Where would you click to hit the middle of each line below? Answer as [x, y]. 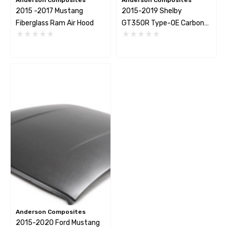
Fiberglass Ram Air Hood [55, 23]
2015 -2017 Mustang [49, 11]
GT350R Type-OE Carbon [163, 23]
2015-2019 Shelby [152, 11]
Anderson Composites [51, 212]
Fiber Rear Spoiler [150, 35]
